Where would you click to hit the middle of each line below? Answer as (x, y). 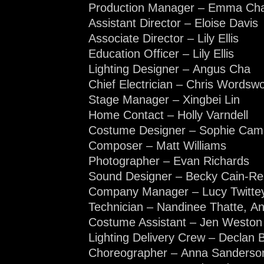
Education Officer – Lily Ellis (161, 53)
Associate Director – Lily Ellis (164, 38)
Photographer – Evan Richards (169, 161)
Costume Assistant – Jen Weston (175, 222)
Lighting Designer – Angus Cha (169, 69)
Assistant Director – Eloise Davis (173, 23)
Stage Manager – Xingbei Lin (164, 99)
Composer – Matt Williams (157, 145)
